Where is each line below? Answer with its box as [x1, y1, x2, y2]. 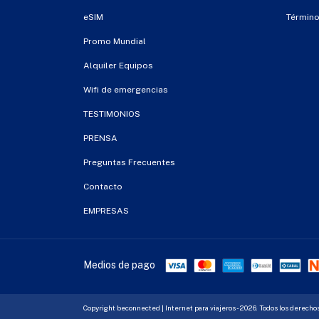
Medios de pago [83, 259, 155, 271]
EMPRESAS [83, 205, 129, 216]
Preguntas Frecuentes [83, 157, 175, 167]
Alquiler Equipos [83, 60, 153, 70]
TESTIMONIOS [83, 108, 140, 119]
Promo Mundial [83, 36, 146, 46]
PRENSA [83, 132, 117, 143]
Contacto [83, 181, 122, 192]
